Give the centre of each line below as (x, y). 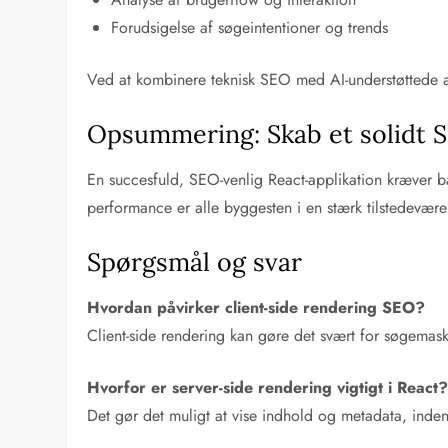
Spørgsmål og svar (195, 261)
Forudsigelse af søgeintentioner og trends (250, 27)
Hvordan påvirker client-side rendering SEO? (256, 307)
